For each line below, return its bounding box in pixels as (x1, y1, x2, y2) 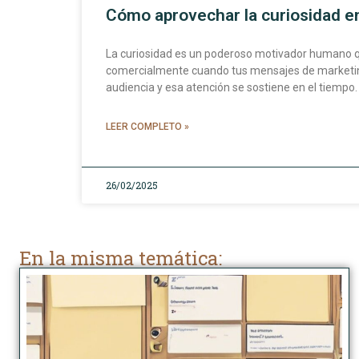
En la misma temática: (19, 244, 222, 271)
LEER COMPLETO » (106, 120, 189, 132)
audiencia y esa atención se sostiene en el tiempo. (106, 80, 357, 94)
